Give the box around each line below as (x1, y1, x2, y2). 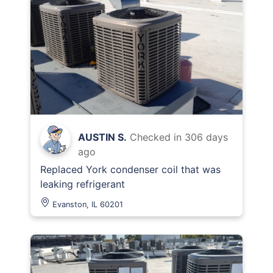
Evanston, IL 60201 (52, 200, 123, 209)
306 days (185, 131, 228, 143)
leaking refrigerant (40, 178, 125, 190)
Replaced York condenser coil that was (40, 163, 221, 175)
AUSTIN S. (78, 131, 127, 143)
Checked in (130, 131, 185, 143)
